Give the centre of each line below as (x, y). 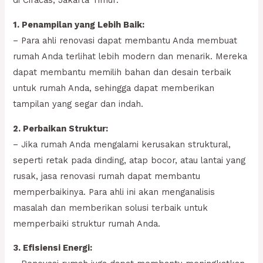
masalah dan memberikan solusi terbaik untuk (111, 208)
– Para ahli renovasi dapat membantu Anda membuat (125, 40)
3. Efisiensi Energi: (53, 248)
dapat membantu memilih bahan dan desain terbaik (122, 72)
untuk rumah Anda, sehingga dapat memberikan (114, 88)
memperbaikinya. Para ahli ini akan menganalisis (114, 192)
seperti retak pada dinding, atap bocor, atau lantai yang (129, 160)
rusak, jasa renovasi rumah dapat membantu (107, 176)
